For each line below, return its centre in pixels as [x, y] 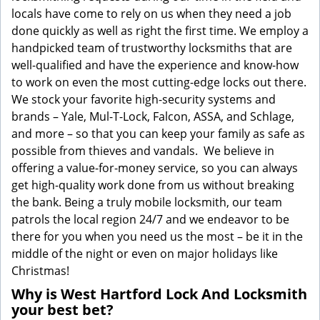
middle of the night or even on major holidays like [145, 254]
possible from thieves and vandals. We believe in [143, 151]
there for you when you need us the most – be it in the [157, 236]
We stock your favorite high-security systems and [144, 99]
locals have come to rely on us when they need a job [151, 14]
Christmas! [40, 271]
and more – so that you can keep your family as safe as [158, 134]
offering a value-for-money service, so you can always [155, 168]
